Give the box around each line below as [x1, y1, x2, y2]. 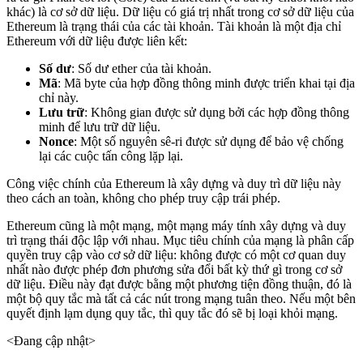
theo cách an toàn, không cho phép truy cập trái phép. [6, 191, 280, 206]
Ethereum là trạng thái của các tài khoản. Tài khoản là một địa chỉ [6, 19, 341, 34]
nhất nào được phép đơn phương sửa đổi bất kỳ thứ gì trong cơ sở [6, 263, 342, 277]
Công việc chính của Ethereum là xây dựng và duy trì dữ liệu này [6, 177, 341, 191]
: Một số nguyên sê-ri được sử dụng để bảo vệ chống [74, 135, 344, 149]
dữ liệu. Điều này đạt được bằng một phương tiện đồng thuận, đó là [6, 277, 352, 292]
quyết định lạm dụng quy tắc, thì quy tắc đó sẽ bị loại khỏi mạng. [6, 306, 338, 321]
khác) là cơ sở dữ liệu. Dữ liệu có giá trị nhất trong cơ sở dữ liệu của [6, 5, 354, 19]
